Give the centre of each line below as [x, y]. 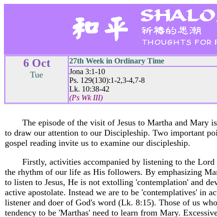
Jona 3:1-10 [87, 71]
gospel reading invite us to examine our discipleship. [98, 143]
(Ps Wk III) [86, 98]
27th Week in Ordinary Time [117, 61]
